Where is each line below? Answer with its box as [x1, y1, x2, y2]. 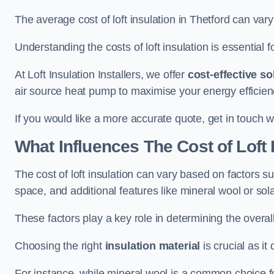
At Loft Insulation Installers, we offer [15, 68, 188, 81]
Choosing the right [15, 240, 105, 252]
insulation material [105, 240, 201, 252]
